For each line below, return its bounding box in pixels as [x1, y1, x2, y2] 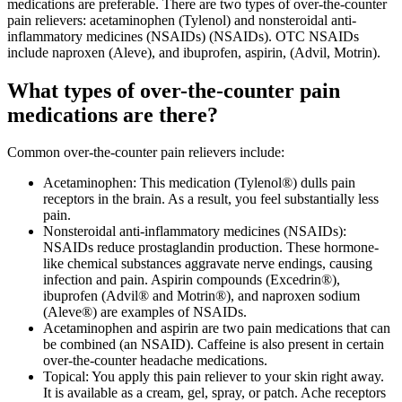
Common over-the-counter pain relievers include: [7, 144, 284, 161]
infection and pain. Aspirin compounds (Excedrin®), [43, 272, 340, 288]
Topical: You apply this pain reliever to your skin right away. [43, 369, 384, 385]
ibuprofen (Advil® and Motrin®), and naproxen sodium [43, 288, 360, 304]
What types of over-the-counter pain [7, 78, 340, 102]
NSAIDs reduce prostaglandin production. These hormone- [43, 240, 379, 256]
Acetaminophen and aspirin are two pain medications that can [43, 320, 390, 336]
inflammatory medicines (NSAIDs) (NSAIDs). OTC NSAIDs [7, 28, 359, 44]
